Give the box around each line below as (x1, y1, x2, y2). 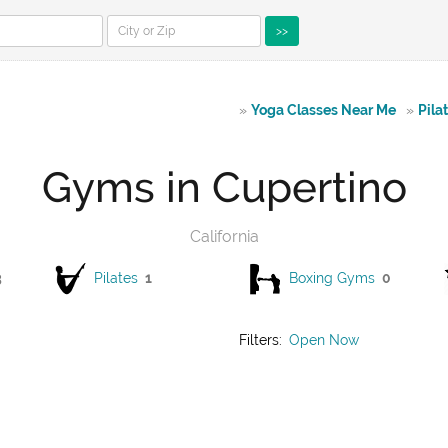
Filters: (239, 332, 286, 348)
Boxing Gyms (289, 269, 375, 286)
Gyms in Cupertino (41, 163, 407, 212)
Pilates (94, 269, 138, 286)
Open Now (289, 332, 359, 348)
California (189, 227, 259, 246)
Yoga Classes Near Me (251, 102, 396, 118)
